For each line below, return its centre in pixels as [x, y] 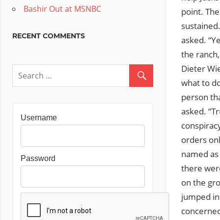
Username [39, 118]
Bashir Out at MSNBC [62, 9]
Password [38, 158]
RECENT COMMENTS [49, 36]
